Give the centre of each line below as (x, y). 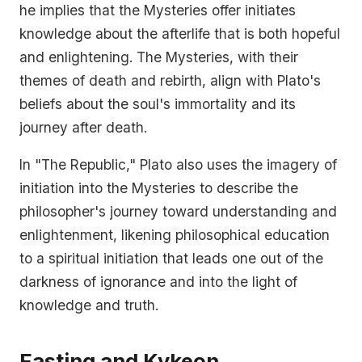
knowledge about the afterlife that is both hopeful (180, 33)
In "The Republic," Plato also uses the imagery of (178, 165)
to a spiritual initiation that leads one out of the (171, 259)
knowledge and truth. (89, 305)
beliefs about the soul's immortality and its (158, 103)
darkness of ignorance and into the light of (158, 282)
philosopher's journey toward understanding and (178, 212)
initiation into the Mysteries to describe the (159, 188)
